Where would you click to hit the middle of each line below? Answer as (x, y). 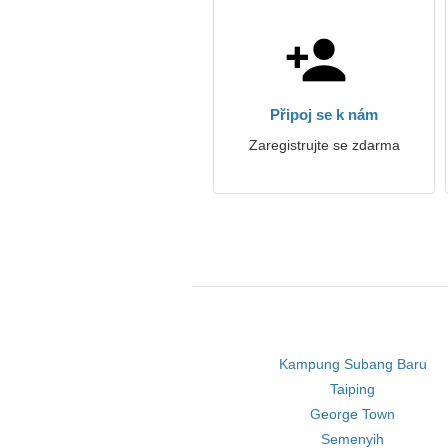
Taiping (353, 389)
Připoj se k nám (324, 114)
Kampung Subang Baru (352, 364)
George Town (353, 414)
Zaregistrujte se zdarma (324, 145)
